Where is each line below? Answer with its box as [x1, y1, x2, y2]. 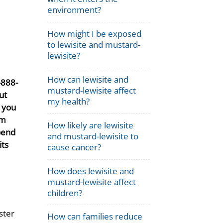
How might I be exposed [47, 28, 142, 40]
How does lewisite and [47, 165, 134, 177]
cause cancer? [47, 141, 102, 153]
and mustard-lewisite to [47, 130, 139, 142]
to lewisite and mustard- [47, 39, 141, 51]
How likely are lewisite [47, 119, 134, 131]
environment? [47, 4, 102, 16]
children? [47, 187, 83, 199]
